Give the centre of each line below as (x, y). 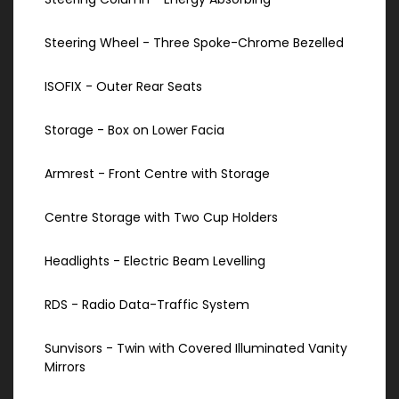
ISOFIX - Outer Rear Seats (123, 87)
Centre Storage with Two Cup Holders (161, 218)
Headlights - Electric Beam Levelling (155, 261)
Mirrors (65, 367)
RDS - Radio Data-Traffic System (147, 305)
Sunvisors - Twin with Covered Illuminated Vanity (196, 349)
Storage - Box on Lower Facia (134, 130)
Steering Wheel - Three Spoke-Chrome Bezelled (194, 43)
